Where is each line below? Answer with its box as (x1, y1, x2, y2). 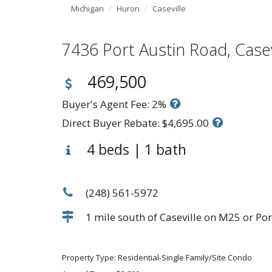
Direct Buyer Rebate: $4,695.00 (62, 116, 211, 130)
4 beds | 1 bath (83, 140, 186, 159)
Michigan (71, 3, 104, 14)
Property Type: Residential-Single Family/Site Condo (62, 252, 252, 263)
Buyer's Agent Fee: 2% (62, 97, 169, 111)
